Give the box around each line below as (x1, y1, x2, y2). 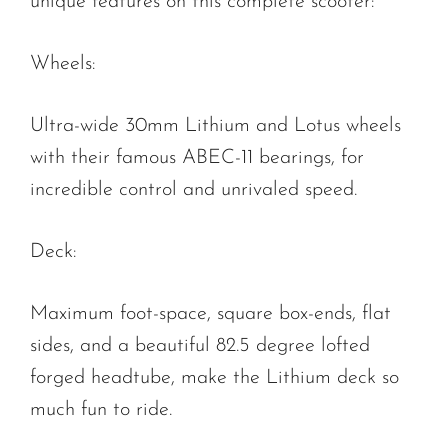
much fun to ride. (30, 399, 172, 420)
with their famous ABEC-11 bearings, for (30, 147, 364, 168)
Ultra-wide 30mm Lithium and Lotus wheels (30, 115, 401, 136)
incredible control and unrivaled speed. (30, 179, 357, 200)
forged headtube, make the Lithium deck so (30, 367, 399, 388)
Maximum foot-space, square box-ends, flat (30, 303, 391, 324)
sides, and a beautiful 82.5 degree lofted (30, 335, 370, 356)
